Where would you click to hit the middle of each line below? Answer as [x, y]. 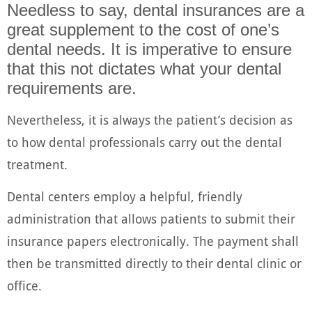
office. [24, 286]
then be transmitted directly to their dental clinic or [154, 264]
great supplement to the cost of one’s [143, 30]
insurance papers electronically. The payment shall [153, 242]
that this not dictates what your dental [144, 69]
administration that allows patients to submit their [151, 219]
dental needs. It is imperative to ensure [149, 49]
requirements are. [72, 88]
